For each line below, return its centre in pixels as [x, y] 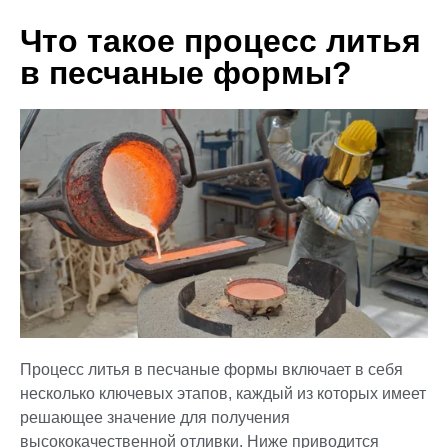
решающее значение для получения [155, 417]
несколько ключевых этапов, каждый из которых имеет [223, 393]
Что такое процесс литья [220, 40]
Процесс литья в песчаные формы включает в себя [211, 369]
